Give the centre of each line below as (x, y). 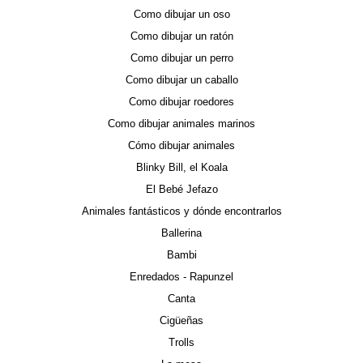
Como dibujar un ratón (181, 36)
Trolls (181, 342)
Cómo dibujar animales (181, 145)
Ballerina (181, 233)
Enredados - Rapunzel (181, 277)
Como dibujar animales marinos (181, 124)
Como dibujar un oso (181, 14)
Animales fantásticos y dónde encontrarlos (181, 211)
